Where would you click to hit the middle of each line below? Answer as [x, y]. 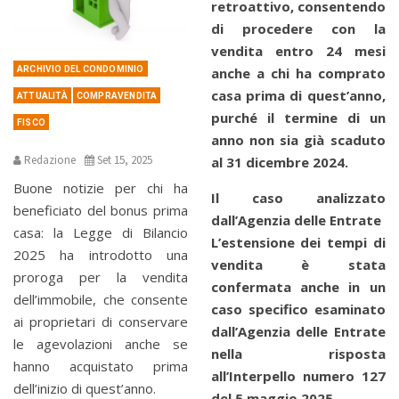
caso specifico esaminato [298, 309]
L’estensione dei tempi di [298, 243]
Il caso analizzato [298, 198]
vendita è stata [298, 265]
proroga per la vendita [101, 277]
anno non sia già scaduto [298, 140]
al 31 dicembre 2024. [279, 163]
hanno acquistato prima [101, 366]
